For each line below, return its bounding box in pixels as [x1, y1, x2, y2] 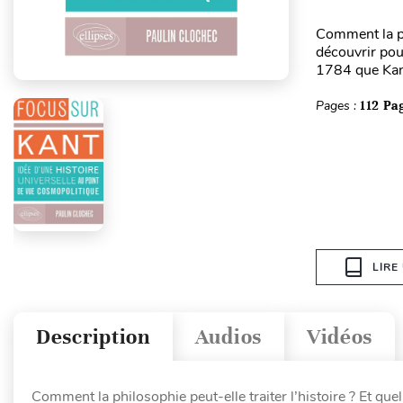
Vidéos [306, 323, 373, 350]
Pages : [315, 97, 360, 114]
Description [36, 323, 150, 350]
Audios [194, 323, 262, 350]
